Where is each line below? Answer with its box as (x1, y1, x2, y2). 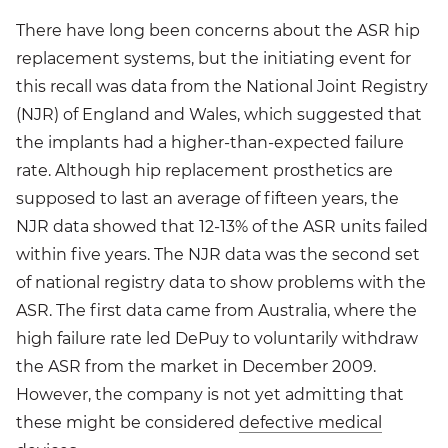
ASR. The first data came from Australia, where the (16, 300, 417, 320)
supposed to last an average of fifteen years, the (16, 188, 399, 208)
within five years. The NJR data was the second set (16, 244, 420, 264)
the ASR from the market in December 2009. (16, 356, 376, 376)
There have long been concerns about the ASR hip (16, 20, 420, 40)
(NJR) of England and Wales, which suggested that (16, 104, 422, 124)
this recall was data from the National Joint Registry (16, 76, 428, 96)
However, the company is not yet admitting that (16, 384, 404, 404)
